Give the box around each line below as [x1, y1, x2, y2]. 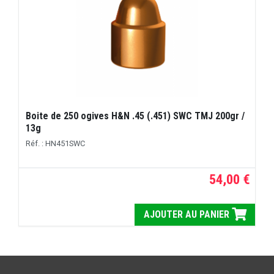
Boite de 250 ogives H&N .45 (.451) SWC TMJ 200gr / [26, 110, 245, 122]
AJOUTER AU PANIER [143, 209, 232, 221]
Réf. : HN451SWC [26, 138, 86, 148]
